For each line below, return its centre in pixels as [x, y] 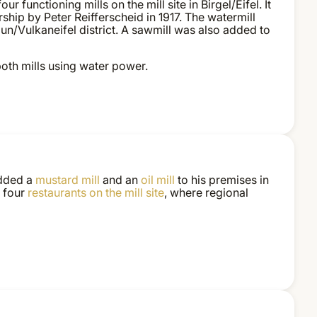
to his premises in [221, 180]
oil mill [157, 180]
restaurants [57, 193]
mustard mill [67, 180]
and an [120, 180]
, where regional [206, 193]
